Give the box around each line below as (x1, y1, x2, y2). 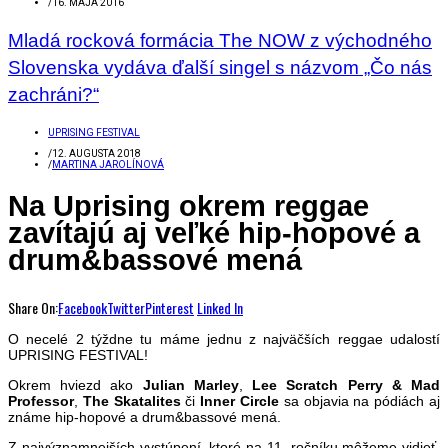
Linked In (197, 296, 243, 318)
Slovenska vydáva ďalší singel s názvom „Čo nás (8, 56, 432, 78)
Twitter (107, 296, 145, 318)
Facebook (58, 296, 107, 318)
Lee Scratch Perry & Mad (252, 376, 441, 393)
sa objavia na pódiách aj (279, 392, 441, 409)
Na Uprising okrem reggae (8, 190, 369, 223)
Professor (8, 392, 74, 409)
